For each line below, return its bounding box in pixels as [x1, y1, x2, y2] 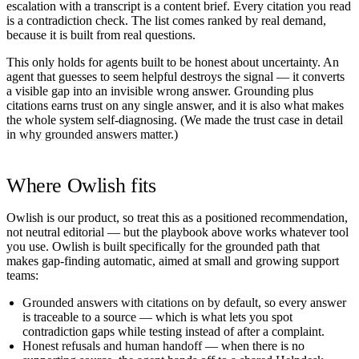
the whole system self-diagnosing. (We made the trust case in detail [6, 112, 343, 127]
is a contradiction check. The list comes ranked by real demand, [6, 13, 326, 27]
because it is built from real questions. [6, 27, 196, 42]
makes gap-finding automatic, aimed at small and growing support [6, 253, 339, 268]
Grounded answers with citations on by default [22, 295, 258, 309]
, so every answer [258, 295, 346, 309]
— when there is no [202, 338, 305, 353]
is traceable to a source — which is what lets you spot [22, 309, 292, 324]
